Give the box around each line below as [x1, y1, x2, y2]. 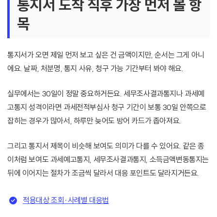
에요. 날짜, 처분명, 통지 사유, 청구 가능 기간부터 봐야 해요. [7, 63, 184, 74]
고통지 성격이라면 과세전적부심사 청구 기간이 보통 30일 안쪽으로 [7, 102, 206, 112]
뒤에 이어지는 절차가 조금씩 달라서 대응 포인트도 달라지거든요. [7, 168, 200, 178]
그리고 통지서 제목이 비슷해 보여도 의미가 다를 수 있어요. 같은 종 [7, 141, 204, 151]
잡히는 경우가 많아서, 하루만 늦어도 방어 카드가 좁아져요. [7, 116, 181, 126]
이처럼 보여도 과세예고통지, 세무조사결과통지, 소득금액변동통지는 [7, 155, 209, 165]
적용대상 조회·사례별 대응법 [23, 195, 109, 205]
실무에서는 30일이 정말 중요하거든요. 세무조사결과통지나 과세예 [7, 89, 205, 99]
